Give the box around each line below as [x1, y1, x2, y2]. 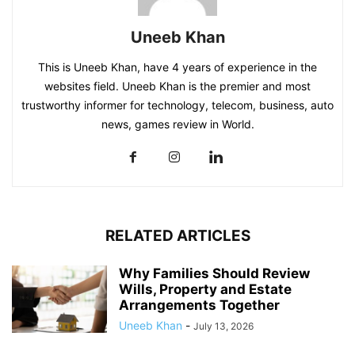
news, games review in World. [101, 116, 254, 131]
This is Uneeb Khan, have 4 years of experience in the [38, 59, 317, 74]
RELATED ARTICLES [105, 226, 250, 245]
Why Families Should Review [119, 265, 310, 281]
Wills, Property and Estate [119, 281, 292, 297]
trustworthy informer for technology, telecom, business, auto [21, 97, 334, 112]
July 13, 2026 [193, 319, 254, 332]
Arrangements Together [119, 296, 280, 313]
